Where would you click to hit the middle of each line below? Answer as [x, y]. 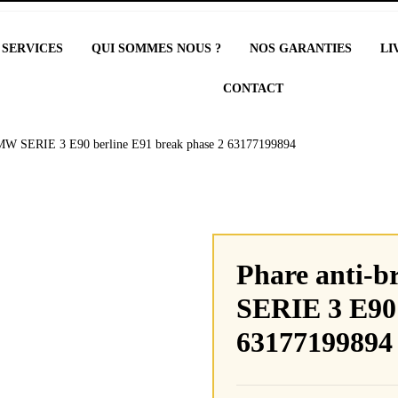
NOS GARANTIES [301, 48]
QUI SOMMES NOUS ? [157, 48]
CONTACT [254, 88]
